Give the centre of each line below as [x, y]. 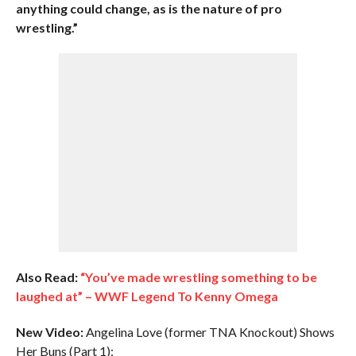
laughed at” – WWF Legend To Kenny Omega [147, 296]
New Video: [49, 332]
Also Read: [46, 277]
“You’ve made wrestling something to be [198, 277]
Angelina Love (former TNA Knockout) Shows [209, 332]
